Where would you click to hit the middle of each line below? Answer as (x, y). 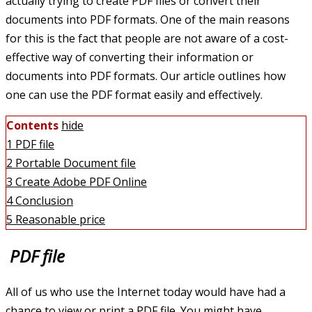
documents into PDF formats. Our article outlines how (146, 76)
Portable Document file (76, 163)
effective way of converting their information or (130, 57)
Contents (32, 126)
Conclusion (44, 201)
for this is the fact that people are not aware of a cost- (147, 39)
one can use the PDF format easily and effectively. (134, 95)
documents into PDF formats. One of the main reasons (148, 20)
